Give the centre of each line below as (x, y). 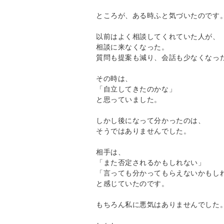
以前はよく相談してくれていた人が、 (158, 36)
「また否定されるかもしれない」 (151, 162)
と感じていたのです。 (132, 183)
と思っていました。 (129, 99)
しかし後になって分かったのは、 (151, 120)
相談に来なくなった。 (132, 46)
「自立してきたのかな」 (136, 88)
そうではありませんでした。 (143, 130)
